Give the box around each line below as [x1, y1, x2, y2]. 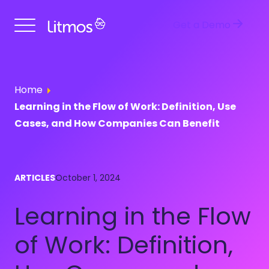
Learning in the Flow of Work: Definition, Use [14, 100, 236, 113]
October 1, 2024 [55, 172, 121, 184]
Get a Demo [173, 17, 231, 32]
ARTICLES [14, 172, 55, 184]
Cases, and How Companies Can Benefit [14, 116, 220, 130]
